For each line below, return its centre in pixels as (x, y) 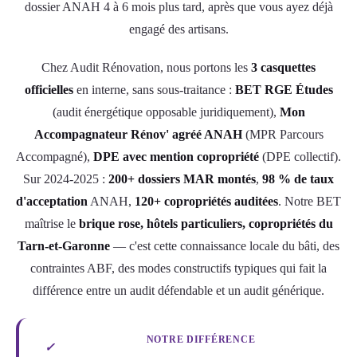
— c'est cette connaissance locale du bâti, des (225, 245)
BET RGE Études (284, 89)
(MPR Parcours (282, 134)
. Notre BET (310, 201)
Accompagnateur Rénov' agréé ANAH (138, 134)
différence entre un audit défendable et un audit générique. (178, 290)
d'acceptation (52, 201)
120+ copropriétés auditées (206, 201)
